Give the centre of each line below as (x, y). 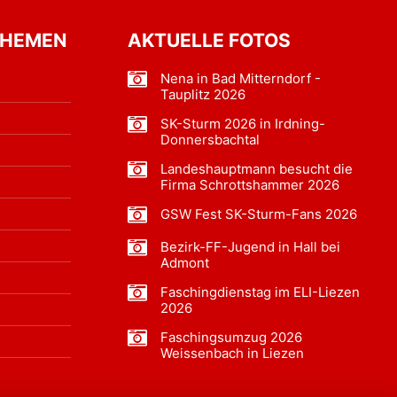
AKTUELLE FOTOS (209, 40)
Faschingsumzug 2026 (231, 337)
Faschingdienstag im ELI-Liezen (260, 292)
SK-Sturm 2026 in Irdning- (243, 124)
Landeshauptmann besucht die (257, 169)
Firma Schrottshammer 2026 (250, 185)
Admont (185, 263)
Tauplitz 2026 (203, 94)
